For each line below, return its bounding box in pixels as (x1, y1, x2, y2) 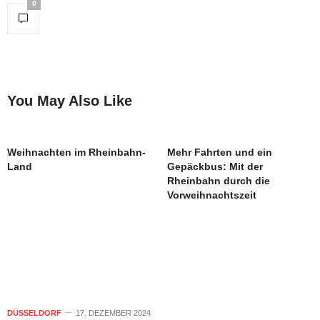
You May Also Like (7, 92, 132, 109)
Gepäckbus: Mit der (167, 160, 263, 172)
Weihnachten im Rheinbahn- (7, 146, 146, 158)
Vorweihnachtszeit (167, 189, 256, 201)
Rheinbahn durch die (167, 174, 270, 186)
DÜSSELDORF (7, 308, 61, 317)
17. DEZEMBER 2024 (76, 308, 151, 317)
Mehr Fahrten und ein (167, 146, 272, 158)
